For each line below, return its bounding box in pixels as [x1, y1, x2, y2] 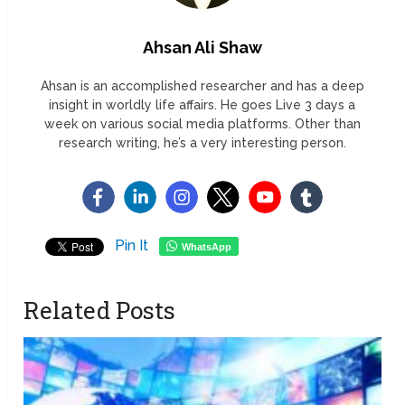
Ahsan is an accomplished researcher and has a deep [40, 79, 364, 94]
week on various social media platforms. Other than [43, 117, 361, 132]
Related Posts [24, 295, 176, 326]
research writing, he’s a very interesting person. [58, 136, 346, 151]
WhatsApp [182, 241, 232, 253]
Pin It [115, 237, 149, 255]
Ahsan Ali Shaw [142, 38, 262, 58]
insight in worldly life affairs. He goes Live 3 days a [49, 98, 356, 113]
